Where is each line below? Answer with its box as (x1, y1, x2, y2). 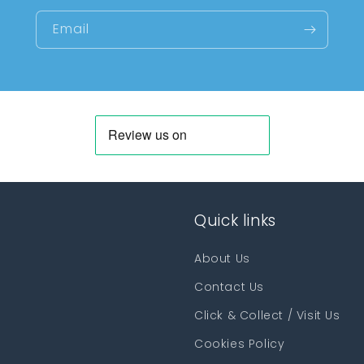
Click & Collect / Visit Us (194, 306, 340, 323)
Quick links (194, 209, 276, 232)
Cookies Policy (194, 335, 285, 352)
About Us (194, 249, 250, 266)
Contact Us (194, 278, 264, 295)
